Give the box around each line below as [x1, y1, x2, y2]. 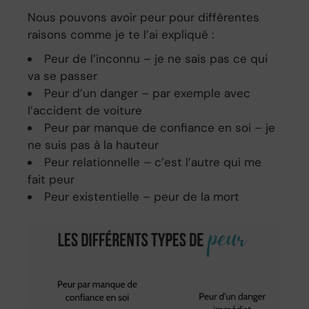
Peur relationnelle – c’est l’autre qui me [44, 154, 262, 170]
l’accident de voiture [28, 103, 143, 119]
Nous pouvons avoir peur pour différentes [28, 10, 260, 26]
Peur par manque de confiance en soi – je [44, 120, 276, 136]
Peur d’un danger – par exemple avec [44, 86, 251, 101]
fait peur [28, 172, 75, 188]
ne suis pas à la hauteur [28, 137, 159, 153]
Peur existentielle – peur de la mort [44, 189, 240, 205]
